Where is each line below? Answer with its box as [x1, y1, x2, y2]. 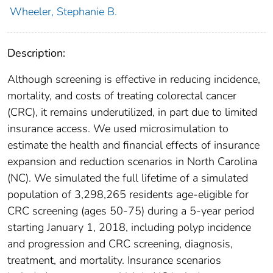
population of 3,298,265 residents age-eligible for [7, 187, 249, 202]
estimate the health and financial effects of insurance [7, 138, 260, 153]
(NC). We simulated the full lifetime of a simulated [7, 171, 248, 186]
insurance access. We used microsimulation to [7, 121, 229, 136]
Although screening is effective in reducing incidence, [7, 72, 260, 87]
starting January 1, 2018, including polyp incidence [7, 220, 251, 235]
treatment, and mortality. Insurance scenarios [7, 253, 221, 268]
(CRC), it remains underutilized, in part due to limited [7, 105, 257, 120]
